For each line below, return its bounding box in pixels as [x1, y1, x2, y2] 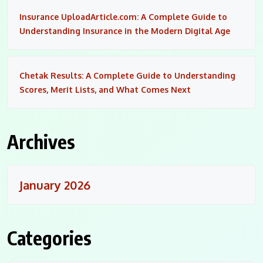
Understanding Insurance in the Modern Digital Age [19, 25, 230, 36]
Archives [7, 129, 75, 153]
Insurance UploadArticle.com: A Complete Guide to [19, 11, 227, 22]
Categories [7, 225, 92, 249]
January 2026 [19, 177, 90, 193]
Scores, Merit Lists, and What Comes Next [19, 84, 191, 95]
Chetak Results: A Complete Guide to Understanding [19, 70, 235, 80]
